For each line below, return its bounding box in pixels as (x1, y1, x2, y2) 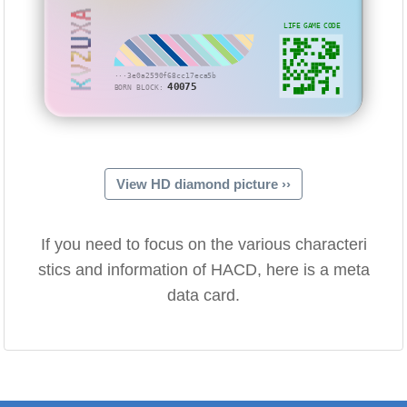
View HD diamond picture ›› (116, 176, 291, 193)
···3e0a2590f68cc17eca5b (114, 71, 217, 81)
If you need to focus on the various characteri (40, 235, 367, 254)
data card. (167, 286, 240, 305)
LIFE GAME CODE (283, 21, 341, 30)
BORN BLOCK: (114, 83, 168, 92)
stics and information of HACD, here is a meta (37, 261, 370, 280)
